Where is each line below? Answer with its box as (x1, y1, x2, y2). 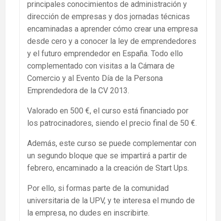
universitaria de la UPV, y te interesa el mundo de (27, 195, 195, 205)
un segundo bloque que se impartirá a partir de (27, 150, 187, 160)
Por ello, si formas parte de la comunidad (27, 183, 169, 193)
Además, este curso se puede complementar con (27, 138, 196, 148)
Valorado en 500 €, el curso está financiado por (27, 106, 188, 115)
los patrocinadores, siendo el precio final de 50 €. (27, 118, 197, 128)
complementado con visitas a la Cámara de (27, 61, 175, 71)
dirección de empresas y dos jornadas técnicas (27, 11, 190, 21)
